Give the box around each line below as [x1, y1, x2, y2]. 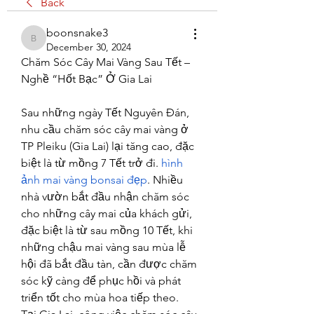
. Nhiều [147, 173, 183, 186]
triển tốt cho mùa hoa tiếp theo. [21, 291, 179, 304]
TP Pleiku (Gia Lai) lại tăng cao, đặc [21, 139, 194, 153]
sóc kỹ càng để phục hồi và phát [21, 274, 181, 287]
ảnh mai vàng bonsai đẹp [21, 173, 147, 186]
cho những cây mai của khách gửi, [21, 207, 192, 220]
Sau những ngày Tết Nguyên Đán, [21, 106, 189, 119]
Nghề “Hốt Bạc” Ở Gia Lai [21, 72, 152, 86]
